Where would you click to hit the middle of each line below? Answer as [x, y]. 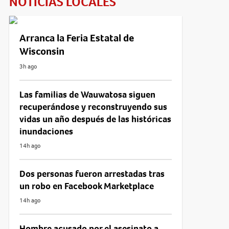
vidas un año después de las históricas [95, 119]
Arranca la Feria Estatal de [76, 38]
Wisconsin [42, 51]
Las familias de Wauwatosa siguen [87, 94]
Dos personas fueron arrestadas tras [92, 174]
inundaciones [46, 131]
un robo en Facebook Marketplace [86, 186]
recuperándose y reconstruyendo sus [93, 107]
